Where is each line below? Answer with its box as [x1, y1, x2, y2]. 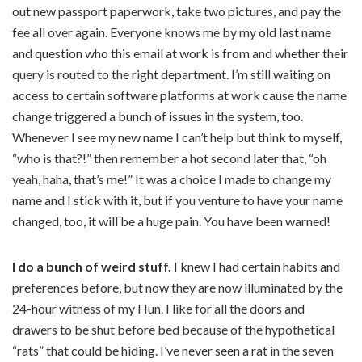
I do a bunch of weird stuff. [12, 259, 174, 275]
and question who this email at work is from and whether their [12, 45, 348, 61]
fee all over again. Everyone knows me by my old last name [12, 24, 331, 40]
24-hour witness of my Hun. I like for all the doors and [12, 301, 305, 317]
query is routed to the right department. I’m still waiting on [12, 66, 330, 82]
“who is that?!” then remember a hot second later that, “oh [12, 150, 326, 166]
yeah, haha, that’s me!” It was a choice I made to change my [12, 171, 331, 187]
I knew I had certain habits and [174, 259, 340, 275]
